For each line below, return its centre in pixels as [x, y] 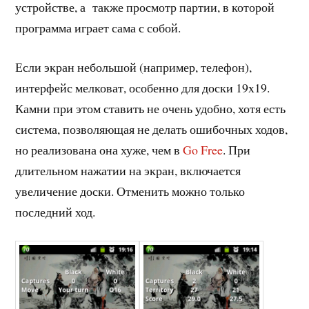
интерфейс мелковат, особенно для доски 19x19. [143, 87]
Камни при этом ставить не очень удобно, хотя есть [151, 108]
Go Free [203, 149]
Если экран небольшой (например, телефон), [134, 67]
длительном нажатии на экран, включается [128, 170]
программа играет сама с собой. [98, 28]
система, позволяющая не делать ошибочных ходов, [152, 129]
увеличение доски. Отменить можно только [130, 191]
